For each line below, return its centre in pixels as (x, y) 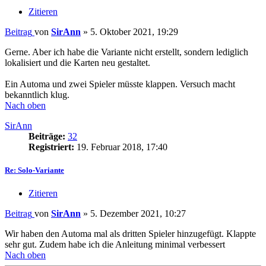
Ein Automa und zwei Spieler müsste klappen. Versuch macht (120, 84)
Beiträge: (47, 136)
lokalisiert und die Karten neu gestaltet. (77, 62)
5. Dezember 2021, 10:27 (138, 214)
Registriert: (51, 147)
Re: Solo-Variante (34, 170)
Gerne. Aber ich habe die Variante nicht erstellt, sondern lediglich (126, 52)
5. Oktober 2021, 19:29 (134, 31)
